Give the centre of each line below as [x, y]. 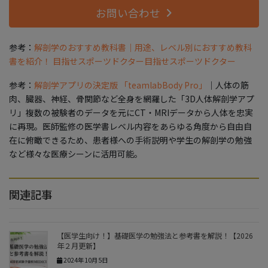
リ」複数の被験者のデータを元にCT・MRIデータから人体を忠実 [131, 112]
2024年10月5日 [85, 260]
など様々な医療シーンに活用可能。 [76, 153]
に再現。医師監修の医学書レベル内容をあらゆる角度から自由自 [130, 126]
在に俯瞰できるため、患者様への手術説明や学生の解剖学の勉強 [130, 140]
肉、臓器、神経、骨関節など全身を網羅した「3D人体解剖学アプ [132, 98]
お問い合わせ [128, 13]
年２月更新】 [78, 246]
